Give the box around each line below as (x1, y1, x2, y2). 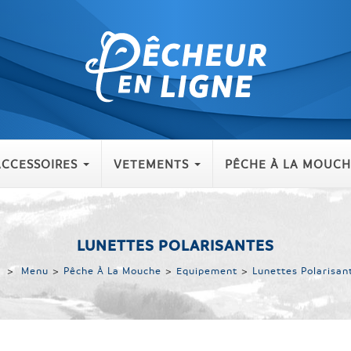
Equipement (175, 264, 237, 277)
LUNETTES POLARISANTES (77, 236, 274, 255)
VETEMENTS (114, 156, 189, 172)
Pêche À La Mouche (63, 264, 161, 277)
